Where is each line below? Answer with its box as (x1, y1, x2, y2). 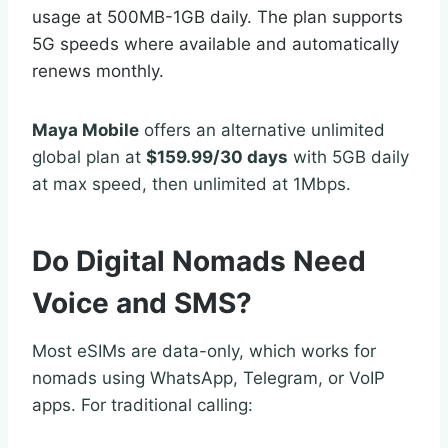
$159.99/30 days (146, 146, 288, 167)
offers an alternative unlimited (139, 119, 385, 140)
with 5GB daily (288, 146, 409, 167)
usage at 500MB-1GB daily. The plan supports (32, 6, 403, 27)
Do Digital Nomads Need (32, 243, 366, 278)
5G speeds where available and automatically (32, 33, 399, 54)
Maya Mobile (32, 119, 139, 140)
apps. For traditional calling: (32, 394, 253, 415)
